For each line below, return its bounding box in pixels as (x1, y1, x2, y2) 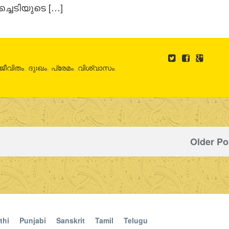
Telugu (124, 215, 148, 225)
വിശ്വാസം (78, 62, 115, 73)
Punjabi (19, 215, 46, 225)
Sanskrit (56, 215, 85, 225)
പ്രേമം (51, 62, 74, 73)
